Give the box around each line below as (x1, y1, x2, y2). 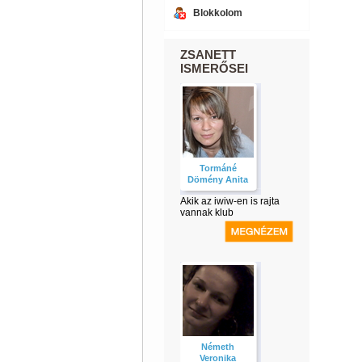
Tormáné (199, 163, 237, 173)
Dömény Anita (187, 175, 248, 184)
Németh (201, 342, 234, 351)
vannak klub (179, 207, 234, 218)
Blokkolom (192, 7, 242, 19)
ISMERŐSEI (179, 61, 248, 75)
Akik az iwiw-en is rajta (179, 196, 280, 207)
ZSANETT (179, 48, 236, 61)
